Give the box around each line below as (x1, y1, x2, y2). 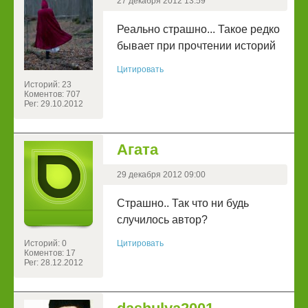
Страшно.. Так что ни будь (117, 197, 249, 210)
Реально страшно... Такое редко (117, 23, 280, 36)
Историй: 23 (24, 80, 71, 90)
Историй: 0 (24, 239, 67, 249)
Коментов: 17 (24, 248, 76, 258)
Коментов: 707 (24, 89, 80, 100)
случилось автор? (117, 214, 208, 226)
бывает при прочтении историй (117, 40, 276, 52)
